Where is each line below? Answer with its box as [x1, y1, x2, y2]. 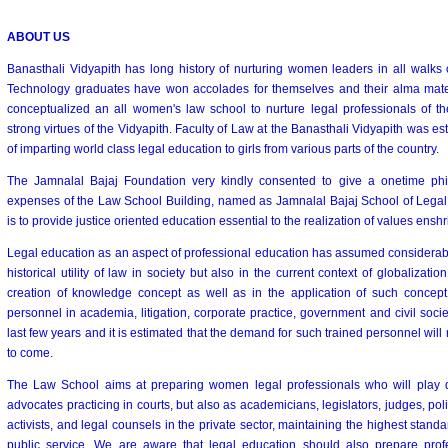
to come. [7, 346, 53, 360]
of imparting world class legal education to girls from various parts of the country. [7, 142, 439, 156]
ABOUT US [7, 30, 70, 44]
